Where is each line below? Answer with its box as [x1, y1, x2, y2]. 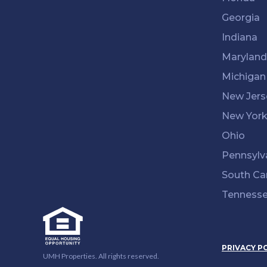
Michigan [222, 70, 266, 82]
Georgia [222, 11, 260, 23]
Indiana [222, 31, 257, 43]
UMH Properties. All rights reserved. [43, 251, 159, 260]
